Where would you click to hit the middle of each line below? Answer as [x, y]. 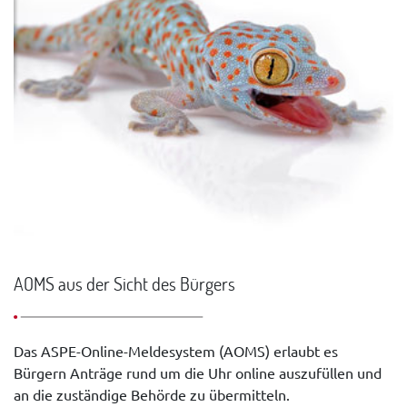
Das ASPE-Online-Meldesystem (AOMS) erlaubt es [176, 350]
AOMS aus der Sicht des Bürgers [124, 283]
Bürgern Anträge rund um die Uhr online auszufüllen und [198, 372]
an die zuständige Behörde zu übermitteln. [152, 394]
